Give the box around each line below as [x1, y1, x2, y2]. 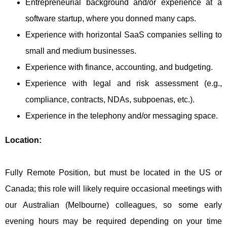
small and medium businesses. [25, 47, 138, 55]
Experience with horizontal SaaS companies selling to [25, 30, 222, 39]
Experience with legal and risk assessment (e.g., [25, 79, 222, 88]
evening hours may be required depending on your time [5, 217, 222, 225]
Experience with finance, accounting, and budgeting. [25, 63, 215, 71]
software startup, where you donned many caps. [25, 14, 198, 23]
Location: [5, 136, 42, 144]
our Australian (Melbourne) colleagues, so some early [5, 201, 222, 209]
